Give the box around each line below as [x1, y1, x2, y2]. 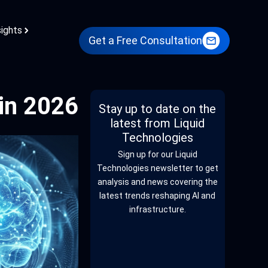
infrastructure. [129, 205, 186, 214]
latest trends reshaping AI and [99, 191, 216, 200]
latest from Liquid [110, 116, 205, 130]
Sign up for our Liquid [117, 150, 197, 159]
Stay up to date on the [99, 102, 217, 116]
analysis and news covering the [97, 177, 218, 187]
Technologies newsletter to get [96, 163, 218, 173]
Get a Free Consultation [89, 34, 203, 47]
